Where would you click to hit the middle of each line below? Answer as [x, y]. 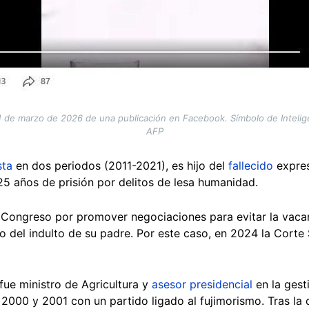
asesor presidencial [202, 284]
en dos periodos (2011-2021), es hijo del [120, 165]
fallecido [251, 165]
